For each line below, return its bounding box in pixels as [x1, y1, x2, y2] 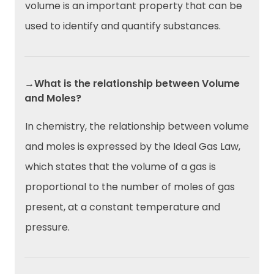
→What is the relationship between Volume [24, 76, 240, 91]
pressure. [25, 220, 70, 234]
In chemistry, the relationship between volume [25, 119, 249, 133]
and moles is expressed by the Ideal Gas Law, [25, 139, 240, 154]
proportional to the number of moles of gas [25, 179, 235, 194]
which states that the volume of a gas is [25, 159, 216, 174]
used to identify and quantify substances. [25, 18, 221, 33]
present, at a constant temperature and [25, 199, 220, 214]
